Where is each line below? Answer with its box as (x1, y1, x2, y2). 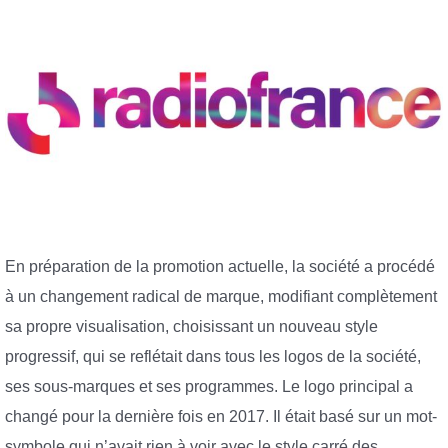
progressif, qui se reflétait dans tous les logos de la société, (5, 347, 421, 365)
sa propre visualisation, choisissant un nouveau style (5, 317, 378, 335)
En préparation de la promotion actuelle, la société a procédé (5, 257, 435, 275)
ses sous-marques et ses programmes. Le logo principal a (5, 377, 413, 395)
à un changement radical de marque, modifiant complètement (5, 287, 437, 305)
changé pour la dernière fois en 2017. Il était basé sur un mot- (5, 407, 437, 425)
